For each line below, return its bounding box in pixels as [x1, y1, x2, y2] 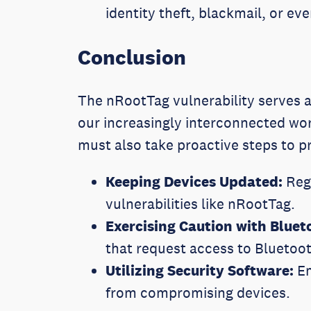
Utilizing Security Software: [106, 262, 294, 280]
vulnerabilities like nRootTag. [106, 195, 299, 213]
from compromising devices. [106, 284, 294, 302]
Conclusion [78, 44, 186, 70]
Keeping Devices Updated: [106, 173, 283, 191]
